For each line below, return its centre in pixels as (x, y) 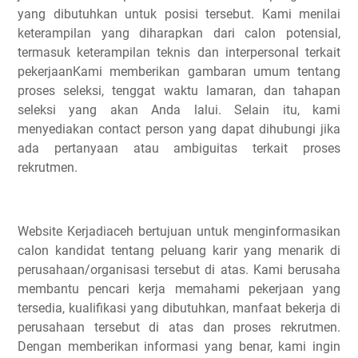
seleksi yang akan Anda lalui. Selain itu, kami (179, 110)
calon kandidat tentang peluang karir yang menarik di (179, 251)
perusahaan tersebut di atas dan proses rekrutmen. (179, 327)
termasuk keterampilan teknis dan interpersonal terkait (179, 52)
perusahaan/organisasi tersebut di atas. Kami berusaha (179, 270)
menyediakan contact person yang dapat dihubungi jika (179, 129)
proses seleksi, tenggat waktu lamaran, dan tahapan (179, 91)
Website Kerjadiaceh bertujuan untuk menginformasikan (179, 231)
